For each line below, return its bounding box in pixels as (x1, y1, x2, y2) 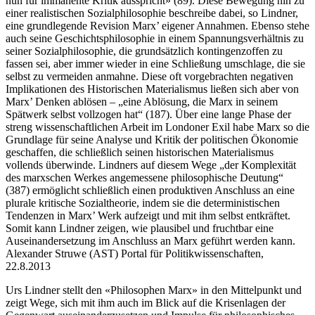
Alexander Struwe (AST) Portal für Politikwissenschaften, (6, 247, 264, 260)
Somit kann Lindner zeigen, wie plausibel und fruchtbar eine (6, 222, 274, 235)
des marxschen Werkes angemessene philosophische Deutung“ (6, 172, 283, 184)
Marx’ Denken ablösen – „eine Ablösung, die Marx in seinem (6, 96, 278, 108)
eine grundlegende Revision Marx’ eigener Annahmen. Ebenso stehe (6, 20, 309, 32)
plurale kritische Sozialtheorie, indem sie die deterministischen (6, 197, 280, 210)
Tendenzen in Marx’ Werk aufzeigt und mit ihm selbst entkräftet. (6, 210, 290, 222)
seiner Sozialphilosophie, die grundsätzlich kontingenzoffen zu (6, 45, 283, 58)
